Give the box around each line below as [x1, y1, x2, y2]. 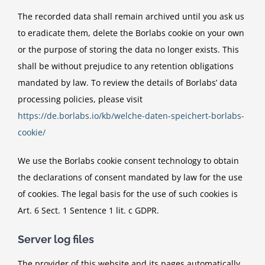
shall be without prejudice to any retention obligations [18, 60, 234, 72]
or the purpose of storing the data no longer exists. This [18, 43, 239, 55]
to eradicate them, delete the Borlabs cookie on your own [18, 27, 244, 38]
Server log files [18, 232, 94, 245]
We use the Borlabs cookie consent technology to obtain [18, 154, 239, 166]
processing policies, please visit [18, 93, 143, 105]
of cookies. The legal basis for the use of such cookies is [18, 188, 238, 199]
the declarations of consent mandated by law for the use [18, 171, 243, 183]
